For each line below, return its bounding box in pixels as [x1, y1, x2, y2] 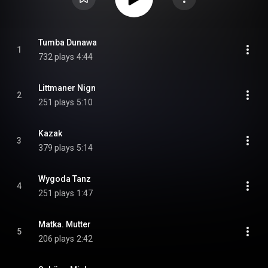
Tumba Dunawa [38, 38, 97, 47]
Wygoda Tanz [38, 174, 91, 184]
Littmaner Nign [38, 83, 96, 93]
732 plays [38, 52, 74, 62]
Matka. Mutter [38, 220, 91, 229]
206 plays [38, 234, 74, 243]
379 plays [38, 143, 74, 153]
